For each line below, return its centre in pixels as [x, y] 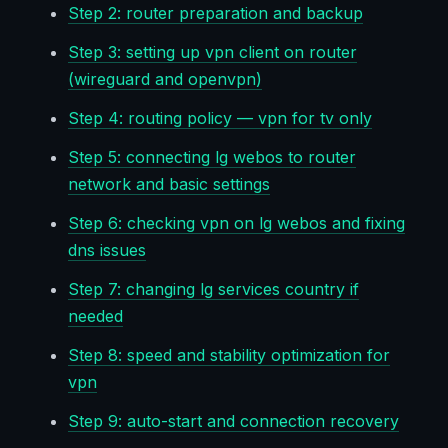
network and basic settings [169, 184]
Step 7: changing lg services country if [213, 289]
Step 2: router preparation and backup [215, 13]
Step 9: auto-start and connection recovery [233, 421]
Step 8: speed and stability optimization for [229, 355]
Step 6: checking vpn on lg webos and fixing [236, 223]
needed [95, 316]
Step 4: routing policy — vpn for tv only [220, 118]
